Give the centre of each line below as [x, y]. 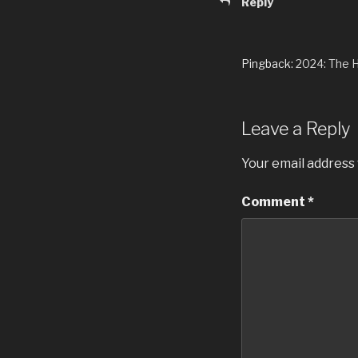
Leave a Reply [296, 129]
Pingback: [268, 64]
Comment [274, 201]
